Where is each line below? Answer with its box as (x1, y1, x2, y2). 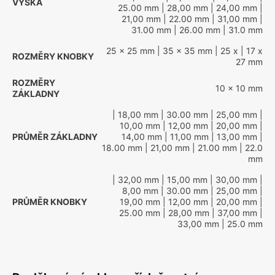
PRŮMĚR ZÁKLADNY (12, 131, 98, 142)
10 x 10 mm (215, 83, 263, 93)
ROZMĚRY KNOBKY (12, 51, 94, 61)
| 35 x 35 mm (155, 45, 212, 56)
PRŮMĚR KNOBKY (12, 196, 87, 207)
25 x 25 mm (106, 45, 155, 56)
